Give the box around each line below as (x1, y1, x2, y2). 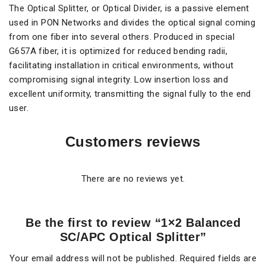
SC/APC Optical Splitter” (59, 230, 207, 243)
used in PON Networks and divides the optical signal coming (9, 17, 256, 28)
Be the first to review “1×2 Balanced (26, 216, 240, 229)
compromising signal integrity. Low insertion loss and (9, 74, 229, 85)
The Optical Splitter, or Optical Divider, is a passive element (9, 3, 249, 14)
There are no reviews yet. (81, 173, 185, 184)
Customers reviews (65, 134, 201, 150)
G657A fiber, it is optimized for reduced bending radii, (9, 46, 227, 56)
